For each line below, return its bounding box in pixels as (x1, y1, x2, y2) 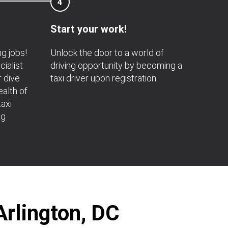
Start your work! (50, 23, 127, 35)
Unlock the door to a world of (50, 47, 164, 58)
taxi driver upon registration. (50, 73, 158, 83)
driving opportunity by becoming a (50, 60, 182, 71)
